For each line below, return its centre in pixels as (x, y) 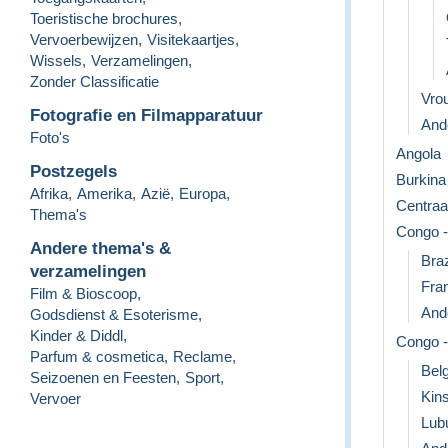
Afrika (49, 193)
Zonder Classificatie (94, 81)
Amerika (104, 193)
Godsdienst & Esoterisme (114, 314)
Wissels (56, 60)
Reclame (202, 356)
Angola (418, 153)
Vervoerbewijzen (84, 39)
